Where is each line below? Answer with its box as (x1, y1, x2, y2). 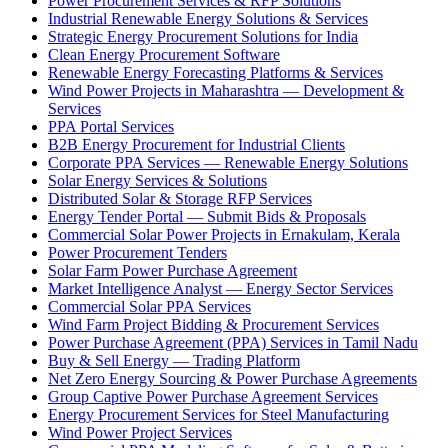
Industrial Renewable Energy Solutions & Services (48, 10, 368, 28)
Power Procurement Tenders (48, 244, 227, 262)
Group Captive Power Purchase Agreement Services (48, 388, 378, 406)
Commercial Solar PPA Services (48, 298, 251, 316)
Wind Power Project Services (48, 424, 232, 442)
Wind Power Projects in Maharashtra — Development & (48, 82, 404, 100)
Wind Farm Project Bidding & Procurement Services (48, 316, 379, 334)
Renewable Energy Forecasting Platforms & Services (48, 64, 383, 82)
